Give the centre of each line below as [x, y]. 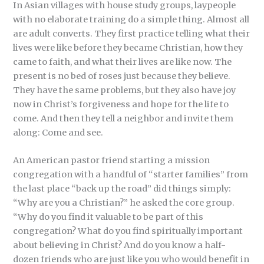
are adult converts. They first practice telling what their [132, 33]
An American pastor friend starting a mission [112, 161]
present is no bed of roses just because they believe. [122, 76]
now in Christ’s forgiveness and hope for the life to [121, 104]
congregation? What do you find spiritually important [128, 231]
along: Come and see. [58, 132]
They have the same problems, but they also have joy [125, 90]
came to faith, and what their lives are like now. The [123, 62]
